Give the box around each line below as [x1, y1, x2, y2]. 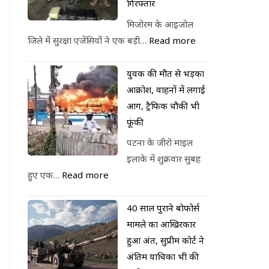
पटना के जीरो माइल [127, 136, 193, 148]
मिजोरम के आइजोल [127, 17, 193, 30]
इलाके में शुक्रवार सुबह [127, 153, 201, 165]
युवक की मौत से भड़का [127, 67, 204, 79]
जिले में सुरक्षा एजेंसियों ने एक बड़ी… [28, 34, 149, 46]
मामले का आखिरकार [127, 218, 196, 230]
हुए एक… [28, 169, 62, 181]
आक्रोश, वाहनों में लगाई [127, 83, 205, 95]
